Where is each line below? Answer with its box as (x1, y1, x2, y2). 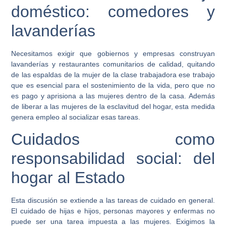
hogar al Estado (11, 168, 126, 187)
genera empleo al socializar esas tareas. (11, 112, 141, 121)
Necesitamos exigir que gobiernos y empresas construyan (11, 49, 215, 58)
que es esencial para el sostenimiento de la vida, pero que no (11, 81, 215, 89)
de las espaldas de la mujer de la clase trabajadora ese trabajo (11, 70, 215, 79)
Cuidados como (11, 130, 215, 149)
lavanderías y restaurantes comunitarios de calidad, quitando (11, 60, 215, 68)
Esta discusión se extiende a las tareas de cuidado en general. (11, 196, 215, 205)
